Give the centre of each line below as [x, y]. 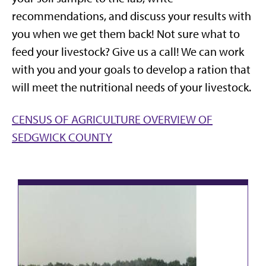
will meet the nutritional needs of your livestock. [132, 87]
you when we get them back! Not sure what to [126, 34]
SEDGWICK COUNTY [62, 137]
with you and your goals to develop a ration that [131, 69]
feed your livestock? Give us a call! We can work [128, 51]
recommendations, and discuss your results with [132, 16]
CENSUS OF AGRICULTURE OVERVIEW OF [112, 119]
